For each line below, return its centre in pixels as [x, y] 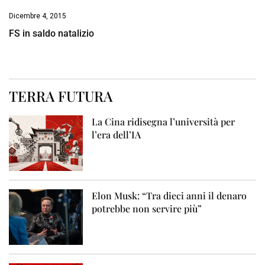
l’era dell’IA [117, 135]
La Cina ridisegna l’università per [164, 122]
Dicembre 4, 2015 [38, 16]
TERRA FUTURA [61, 96]
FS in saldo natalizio [51, 34]
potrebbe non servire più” [147, 209]
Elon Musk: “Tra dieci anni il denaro [169, 196]
